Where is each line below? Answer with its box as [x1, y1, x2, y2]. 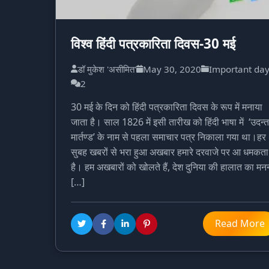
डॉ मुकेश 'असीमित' [77, 63, 136, 76]
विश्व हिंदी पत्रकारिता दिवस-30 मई [71, 34, 235, 53]
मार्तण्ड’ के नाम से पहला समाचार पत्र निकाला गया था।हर [71, 130, 266, 144]
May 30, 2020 [143, 63, 201, 76]
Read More [215, 217, 265, 231]
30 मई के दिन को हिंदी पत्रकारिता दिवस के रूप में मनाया [71, 100, 262, 114]
